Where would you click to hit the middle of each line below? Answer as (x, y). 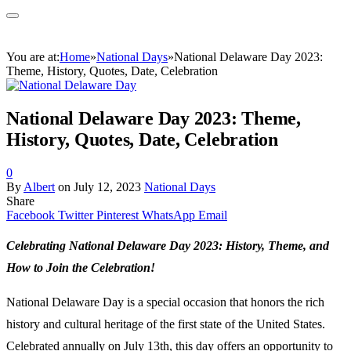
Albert (39, 186)
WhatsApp (168, 215)
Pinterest (118, 215)
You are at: (33, 57)
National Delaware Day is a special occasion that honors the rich (165, 302)
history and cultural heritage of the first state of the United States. (166, 324)
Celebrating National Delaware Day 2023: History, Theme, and (168, 245)
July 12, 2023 (107, 186)
